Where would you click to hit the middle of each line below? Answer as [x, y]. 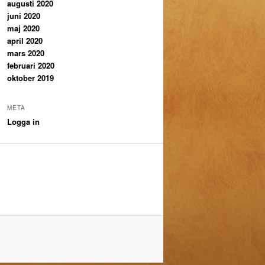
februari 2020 [31, 66]
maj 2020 [23, 28]
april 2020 [25, 41]
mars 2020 [26, 53]
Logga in [23, 121]
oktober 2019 [30, 78]
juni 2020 [24, 16]
